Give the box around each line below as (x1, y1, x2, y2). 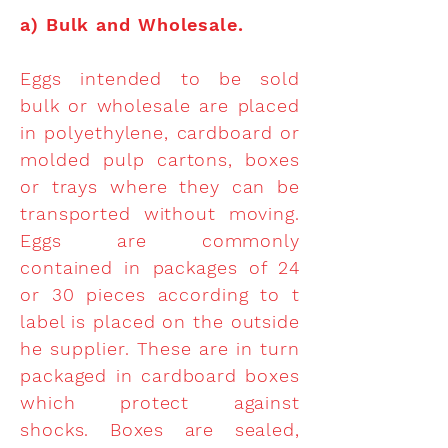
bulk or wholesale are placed (20, 95, 300, 116)
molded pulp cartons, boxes (20, 149, 300, 170)
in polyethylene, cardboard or (20, 122, 300, 143)
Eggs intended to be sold (20, 68, 300, 89)
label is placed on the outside (20, 311, 300, 332)
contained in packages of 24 (20, 257, 300, 278)
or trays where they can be (20, 176, 300, 197)
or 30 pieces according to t (20, 284, 300, 305)
